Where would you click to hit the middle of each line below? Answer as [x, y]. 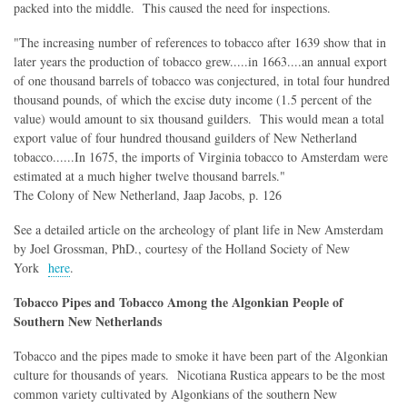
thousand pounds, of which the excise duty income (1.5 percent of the [193, 100]
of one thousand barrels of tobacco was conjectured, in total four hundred [202, 81]
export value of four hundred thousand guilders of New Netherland [185, 138]
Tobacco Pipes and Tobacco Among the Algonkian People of [179, 302]
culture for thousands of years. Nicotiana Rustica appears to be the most [199, 374]
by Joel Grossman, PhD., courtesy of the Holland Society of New [182, 248]
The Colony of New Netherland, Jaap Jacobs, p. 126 [148, 195]
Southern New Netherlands [88, 321]
